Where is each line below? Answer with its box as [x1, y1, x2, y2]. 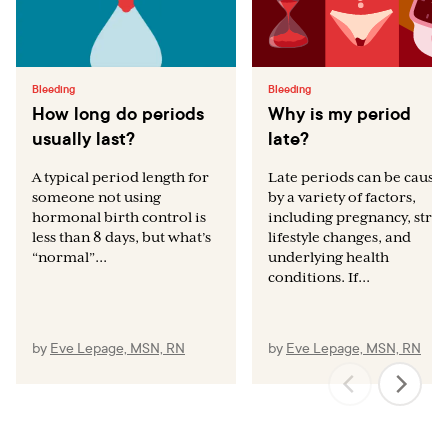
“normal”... [32, 249, 107, 265]
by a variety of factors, [267, 189, 416, 205]
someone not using [32, 189, 161, 205]
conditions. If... [267, 269, 370, 285]
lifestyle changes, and [267, 229, 411, 245]
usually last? [32, 126, 135, 151]
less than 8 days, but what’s [32, 229, 211, 245]
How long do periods [32, 101, 204, 126]
